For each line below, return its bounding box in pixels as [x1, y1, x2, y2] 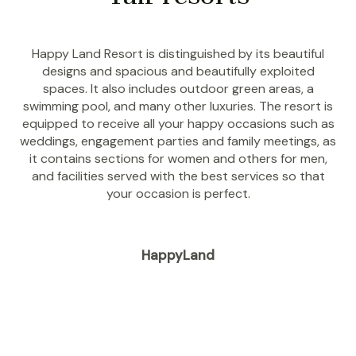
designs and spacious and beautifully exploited [41, 63, 315, 79]
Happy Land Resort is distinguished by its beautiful [32, 45, 324, 62]
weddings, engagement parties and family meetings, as [20, 133, 336, 149]
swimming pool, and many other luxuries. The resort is [23, 98, 333, 114]
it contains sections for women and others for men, [29, 150, 327, 167]
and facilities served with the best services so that [31, 168, 325, 184]
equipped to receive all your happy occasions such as [21, 115, 335, 132]
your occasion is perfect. [106, 185, 250, 202]
